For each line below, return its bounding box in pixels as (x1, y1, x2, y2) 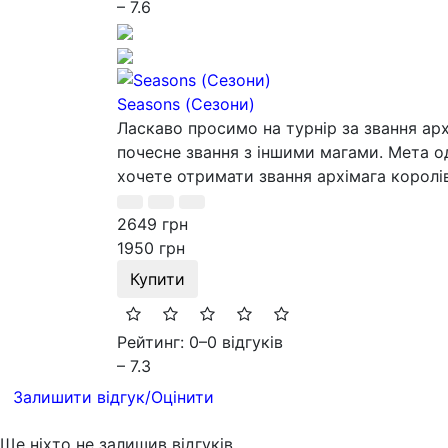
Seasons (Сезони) (117, 94, 255, 115)
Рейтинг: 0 (117, 332, 199, 353)
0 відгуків (207, 332, 283, 353)
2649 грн (117, 214, 188, 235)
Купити (130, 269, 185, 290)
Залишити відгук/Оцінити (13, 387, 214, 408)
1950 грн (117, 238, 185, 259)
